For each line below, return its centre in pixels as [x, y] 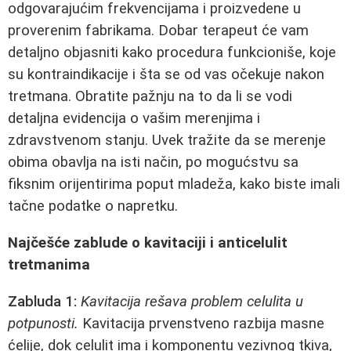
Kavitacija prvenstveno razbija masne [201, 323]
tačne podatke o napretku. [93, 206]
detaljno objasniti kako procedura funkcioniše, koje [172, 53]
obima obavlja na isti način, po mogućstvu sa [153, 163]
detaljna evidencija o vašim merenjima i [134, 119]
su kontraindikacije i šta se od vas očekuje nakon [166, 75]
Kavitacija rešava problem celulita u [192, 301]
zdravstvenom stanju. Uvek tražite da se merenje [167, 141]
